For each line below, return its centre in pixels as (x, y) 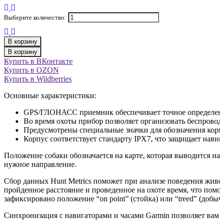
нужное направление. (40, 165)
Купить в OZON (31, 70)
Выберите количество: (35, 18)
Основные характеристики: (50, 96)
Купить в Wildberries (38, 79)
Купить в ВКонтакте (38, 61)
